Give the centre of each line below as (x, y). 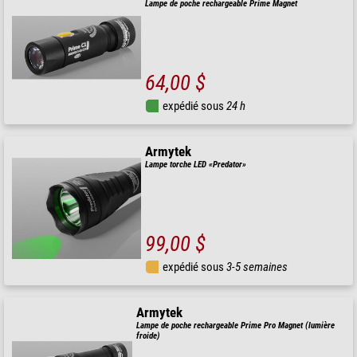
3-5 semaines (257, 267)
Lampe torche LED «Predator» (196, 165)
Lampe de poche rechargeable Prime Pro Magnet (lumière (235, 326)
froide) (148, 336)
